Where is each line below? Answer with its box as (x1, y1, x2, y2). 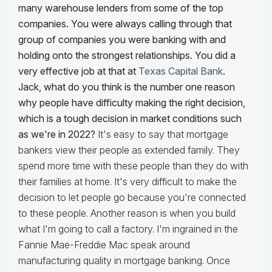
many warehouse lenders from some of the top (18, 2, 223, 15)
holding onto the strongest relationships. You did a (18, 49, 236, 62)
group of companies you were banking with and (18, 33, 226, 46)
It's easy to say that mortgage (98, 128, 228, 141)
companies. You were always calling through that (18, 18, 232, 30)
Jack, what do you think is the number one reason (18, 81, 235, 93)
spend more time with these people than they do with (18, 160, 248, 172)
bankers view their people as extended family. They (18, 144, 240, 157)
